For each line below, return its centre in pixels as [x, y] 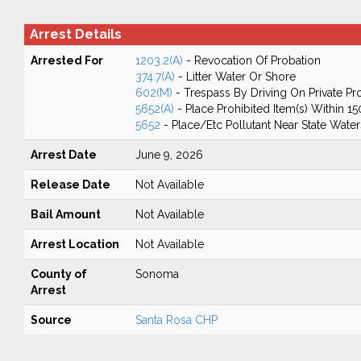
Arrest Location [75, 244]
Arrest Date [63, 155]
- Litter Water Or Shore [235, 77]
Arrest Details [75, 34]
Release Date [70, 185]
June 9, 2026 [169, 155]
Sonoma [157, 274]
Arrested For [66, 60]
